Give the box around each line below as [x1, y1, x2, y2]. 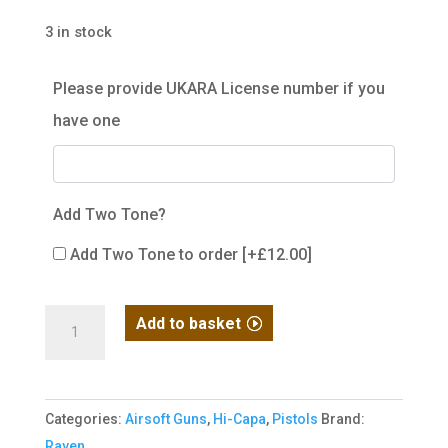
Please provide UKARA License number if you [52, 78, 385, 98]
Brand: [320, 410, 365, 427]
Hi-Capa [212, 410, 266, 427]
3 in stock [44, 22, 112, 41]
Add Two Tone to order [69, 244, 242, 264]
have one [52, 110, 120, 130]
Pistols [271, 410, 318, 427]
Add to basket [136, 313, 242, 333]
